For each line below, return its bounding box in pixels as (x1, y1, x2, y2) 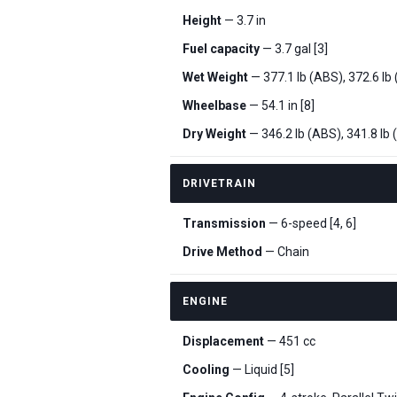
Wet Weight (183, 70, 248, 84)
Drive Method (183, 245, 262, 259)
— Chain (262, 245, 309, 259)
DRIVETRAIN (183, 177, 256, 190)
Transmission (183, 216, 266, 230)
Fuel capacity (183, 42, 260, 56)
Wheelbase (183, 98, 246, 113)
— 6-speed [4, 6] (266, 216, 356, 230)
